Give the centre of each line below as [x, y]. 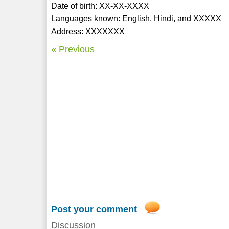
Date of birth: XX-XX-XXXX [100, 6]
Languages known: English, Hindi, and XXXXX [136, 18]
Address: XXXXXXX [88, 31]
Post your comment [94, 209]
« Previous [73, 49]
